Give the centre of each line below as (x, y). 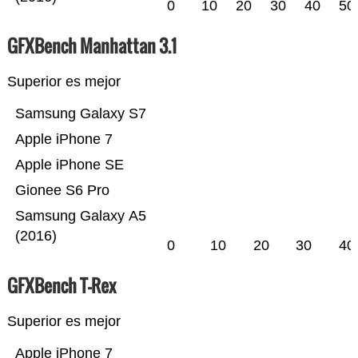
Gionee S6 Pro (62, 191)
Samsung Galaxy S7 (80, 114)
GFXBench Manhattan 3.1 (91, 46)
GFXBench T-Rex (61, 286)
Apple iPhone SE (69, 165)
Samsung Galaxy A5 (80, 216)
